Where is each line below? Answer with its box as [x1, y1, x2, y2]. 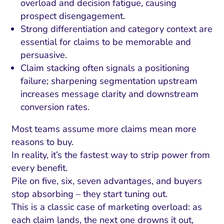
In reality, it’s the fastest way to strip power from [11, 149, 210, 161]
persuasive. [20, 49, 67, 61]
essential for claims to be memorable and [20, 36, 191, 48]
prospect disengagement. [20, 10, 125, 22]
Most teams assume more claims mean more [11, 123, 196, 135]
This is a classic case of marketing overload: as [11, 201, 202, 213]
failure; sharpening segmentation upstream [20, 75, 198, 87]
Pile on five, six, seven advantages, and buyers [11, 175, 202, 187]
